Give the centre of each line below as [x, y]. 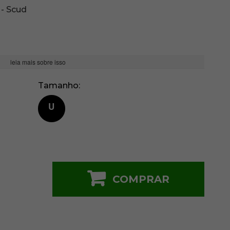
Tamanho [58, 86]
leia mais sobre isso [38, 62]
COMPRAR [141, 179]
